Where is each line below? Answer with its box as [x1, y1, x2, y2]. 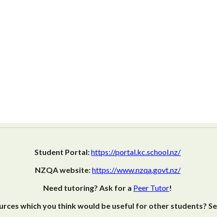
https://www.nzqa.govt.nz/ [92, 165, 181, 174]
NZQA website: [34, 165, 91, 174]
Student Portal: [34, 147, 90, 156]
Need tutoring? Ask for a [43, 183, 134, 192]
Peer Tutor [133, 183, 170, 192]
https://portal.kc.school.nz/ [91, 147, 181, 156]
